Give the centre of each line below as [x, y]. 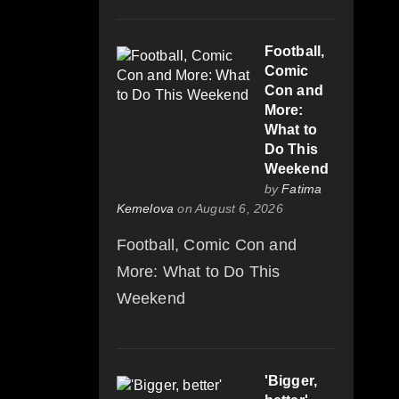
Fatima [302, 189]
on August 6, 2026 [228, 209]
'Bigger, [291, 381]
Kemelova [145, 209]
